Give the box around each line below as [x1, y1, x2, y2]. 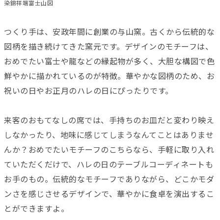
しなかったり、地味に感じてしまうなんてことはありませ [4, 130, 214, 140]
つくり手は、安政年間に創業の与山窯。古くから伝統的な [4, 27, 215, 37]
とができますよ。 [4, 204, 69, 214]
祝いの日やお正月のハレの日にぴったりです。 [4, 86, 173, 96]
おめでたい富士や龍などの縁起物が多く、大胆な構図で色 [4, 56, 215, 66]
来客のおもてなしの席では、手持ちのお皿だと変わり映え [4, 115, 214, 125]
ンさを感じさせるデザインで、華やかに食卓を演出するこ [4, 189, 214, 199]
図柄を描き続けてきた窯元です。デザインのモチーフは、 [4, 42, 213, 52]
